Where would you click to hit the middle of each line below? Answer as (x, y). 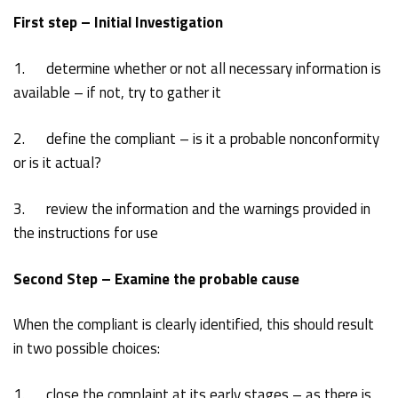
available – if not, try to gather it (118, 93)
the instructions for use (86, 232)
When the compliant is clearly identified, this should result (194, 325)
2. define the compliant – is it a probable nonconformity (197, 138)
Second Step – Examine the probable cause (157, 279)
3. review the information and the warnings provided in (192, 208)
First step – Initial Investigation (119, 23)
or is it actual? (58, 162)
